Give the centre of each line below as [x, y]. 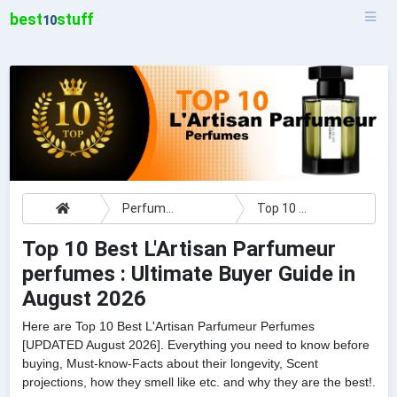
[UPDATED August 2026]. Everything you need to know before [195, 345]
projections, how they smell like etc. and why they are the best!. [198, 382]
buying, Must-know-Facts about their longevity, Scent [170, 364]
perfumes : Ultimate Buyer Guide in [188, 274]
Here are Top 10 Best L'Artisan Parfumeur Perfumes [168, 327]
